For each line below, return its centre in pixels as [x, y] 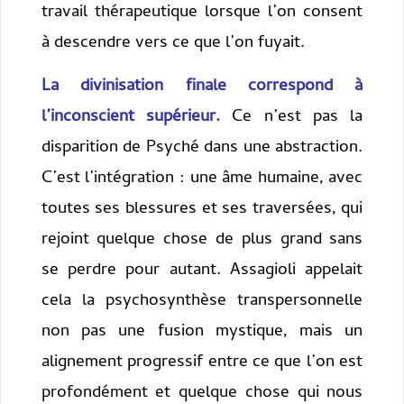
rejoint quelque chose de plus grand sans [202, 240]
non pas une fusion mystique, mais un [202, 332]
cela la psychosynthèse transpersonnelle [202, 301]
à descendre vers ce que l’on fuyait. [173, 44]
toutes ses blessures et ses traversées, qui [202, 209]
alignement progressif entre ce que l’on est [202, 363]
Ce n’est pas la [291, 117]
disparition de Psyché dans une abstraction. [202, 148]
